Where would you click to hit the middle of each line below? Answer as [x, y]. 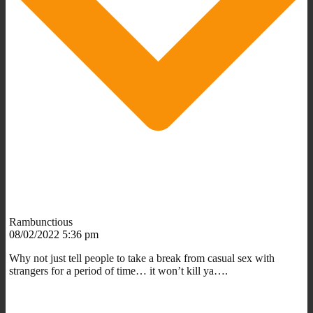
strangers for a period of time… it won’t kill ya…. [118, 270]
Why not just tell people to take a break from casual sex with [142, 258]
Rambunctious [41, 221]
